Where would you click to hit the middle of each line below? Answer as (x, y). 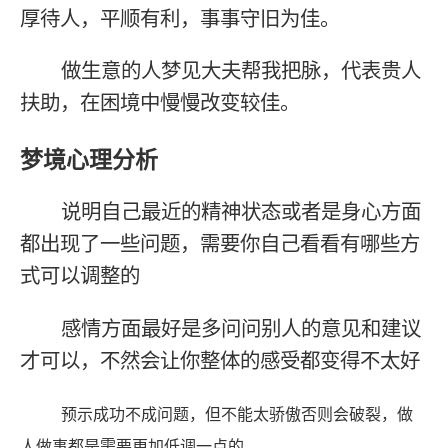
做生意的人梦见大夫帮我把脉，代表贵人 (241, 71)
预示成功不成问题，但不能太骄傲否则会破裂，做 (237, 415)
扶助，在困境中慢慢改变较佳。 (160, 103)
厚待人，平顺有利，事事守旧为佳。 (180, 18)
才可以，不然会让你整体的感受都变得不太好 (220, 360)
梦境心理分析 (89, 159)
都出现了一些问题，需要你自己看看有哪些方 (220, 244)
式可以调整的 (80, 276)
